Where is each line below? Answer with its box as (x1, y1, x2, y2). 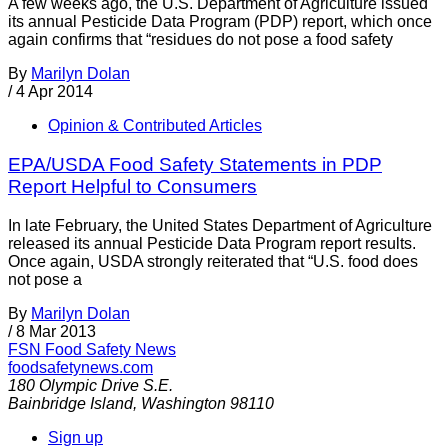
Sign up (48, 428, 103, 446)
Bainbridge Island (8, 394, 133, 412)
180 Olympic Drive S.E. (8, 376, 173, 394)
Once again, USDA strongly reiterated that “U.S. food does (8, 252, 418, 270)
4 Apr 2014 (16, 83, 93, 101)
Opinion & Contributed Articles (48, 117, 262, 135)
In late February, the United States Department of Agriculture (8, 216, 432, 234)
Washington (141, 394, 226, 412)
